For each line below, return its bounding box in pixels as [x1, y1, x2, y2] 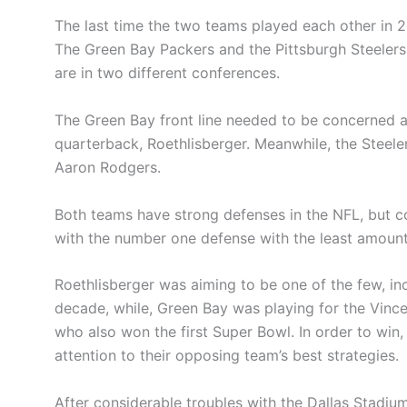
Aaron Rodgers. [55, 157, 161, 176]
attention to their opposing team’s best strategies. [55, 346, 399, 365]
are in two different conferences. [55, 64, 280, 83]
